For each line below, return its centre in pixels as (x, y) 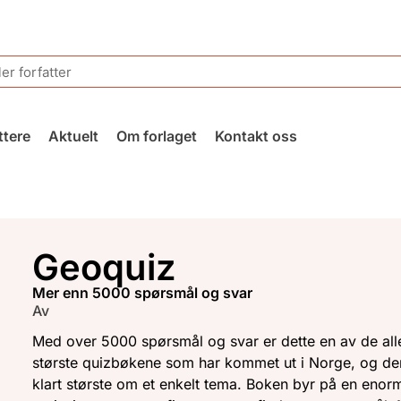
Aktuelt (73, 136)
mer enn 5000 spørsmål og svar (149, 293)
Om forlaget (156, 136)
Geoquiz (105, 268)
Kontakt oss (256, 136)
